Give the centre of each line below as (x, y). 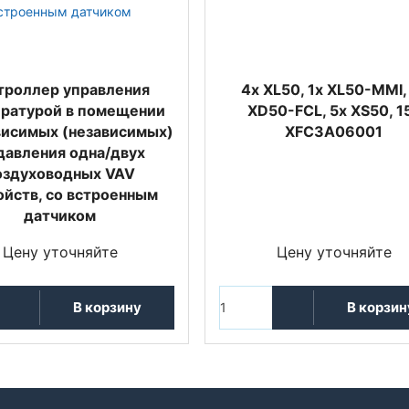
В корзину (107, 308)
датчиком (60, 215)
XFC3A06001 (334, 131)
